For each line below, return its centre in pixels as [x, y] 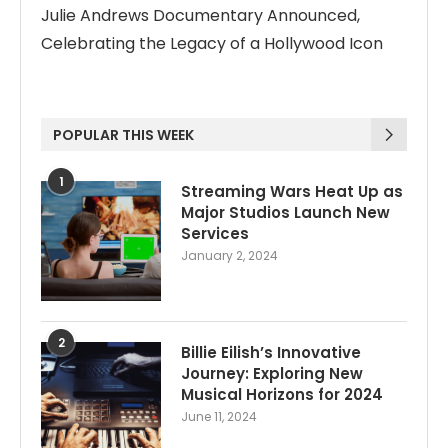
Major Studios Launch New [285, 213]
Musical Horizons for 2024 [282, 395]
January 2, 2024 [229, 256]
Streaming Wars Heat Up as [292, 192]
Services [215, 234]
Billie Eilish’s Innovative [271, 353]
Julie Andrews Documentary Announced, [200, 16]
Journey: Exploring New [272, 374]
